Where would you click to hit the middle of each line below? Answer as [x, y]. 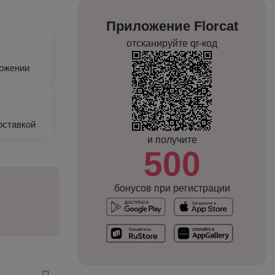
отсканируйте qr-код [172, 43]
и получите [172, 140]
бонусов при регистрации [172, 188]
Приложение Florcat [172, 26]
